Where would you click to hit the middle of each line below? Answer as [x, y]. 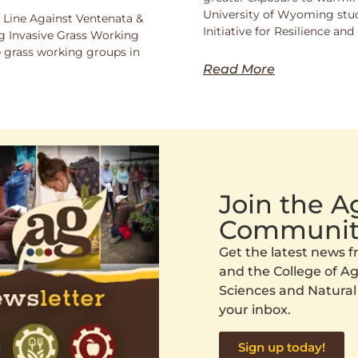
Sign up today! [282, 347]
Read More [239, 69]
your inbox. [255, 310]
